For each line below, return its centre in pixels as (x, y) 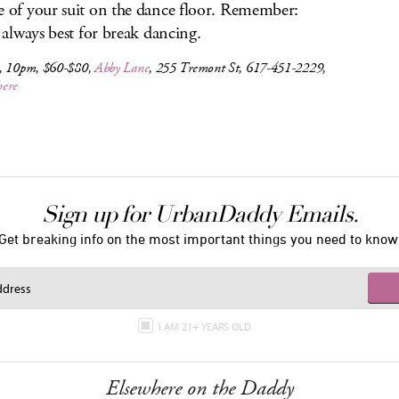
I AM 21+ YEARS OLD (206, 326)
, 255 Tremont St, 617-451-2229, (237, 68)
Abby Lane (122, 68)
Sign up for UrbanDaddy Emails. (199, 215)
